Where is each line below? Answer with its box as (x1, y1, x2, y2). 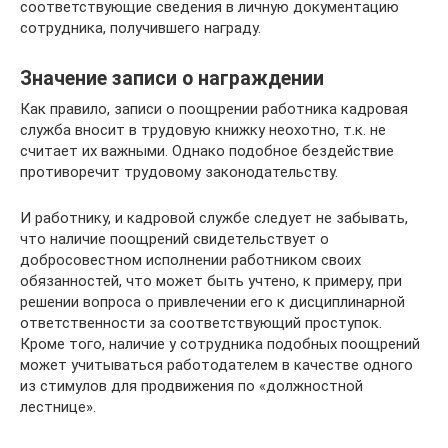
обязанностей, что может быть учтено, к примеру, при (20, 271, 402, 290)
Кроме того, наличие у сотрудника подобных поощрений (20, 334, 420, 353)
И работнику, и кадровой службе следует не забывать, (20, 208, 408, 227)
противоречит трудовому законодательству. (20, 162, 338, 181)
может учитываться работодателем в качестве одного (20, 355, 413, 374)
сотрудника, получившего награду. (20, 18, 261, 37)
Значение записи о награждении (20, 66, 324, 90)
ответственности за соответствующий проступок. (20, 313, 382, 332)
